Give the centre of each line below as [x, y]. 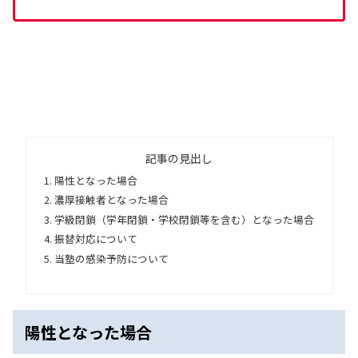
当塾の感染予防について [111, 258]
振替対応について [95, 239]
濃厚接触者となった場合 [111, 200]
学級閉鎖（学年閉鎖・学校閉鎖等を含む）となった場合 [184, 219]
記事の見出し [179, 159]
